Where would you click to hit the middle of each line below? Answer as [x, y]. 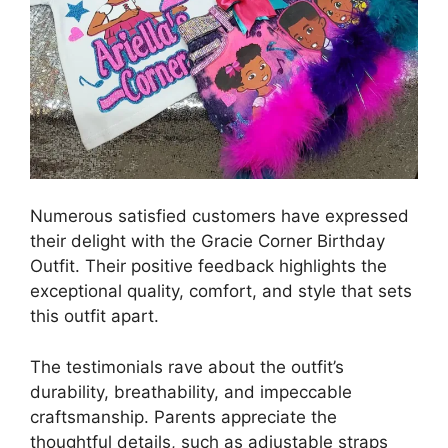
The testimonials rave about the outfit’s [187, 366]
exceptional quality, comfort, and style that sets [221, 291]
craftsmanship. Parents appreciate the [183, 416]
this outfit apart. [94, 316]
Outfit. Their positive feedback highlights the [208, 266]
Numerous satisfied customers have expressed [219, 216]
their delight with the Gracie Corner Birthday [207, 241]
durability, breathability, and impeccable [191, 391]
